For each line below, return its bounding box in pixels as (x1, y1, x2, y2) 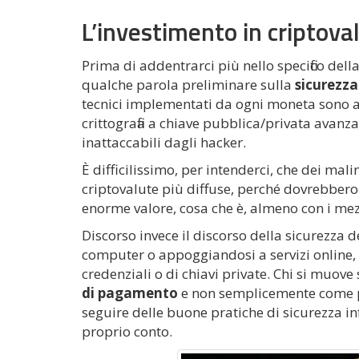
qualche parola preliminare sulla (82, 75, 295, 95)
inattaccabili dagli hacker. (82, 133, 246, 152)
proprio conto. (82, 322, 172, 341)
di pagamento (82, 284, 178, 303)
